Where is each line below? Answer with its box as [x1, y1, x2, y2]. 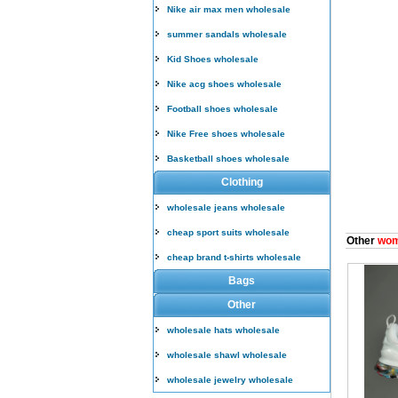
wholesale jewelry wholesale [167, 375, 293, 385]
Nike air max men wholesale [167, 4, 291, 14]
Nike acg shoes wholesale [167, 79, 282, 89]
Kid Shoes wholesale [167, 54, 259, 64]
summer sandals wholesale [167, 29, 287, 39]
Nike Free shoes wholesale [167, 129, 285, 139]
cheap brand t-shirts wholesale [167, 252, 301, 262]
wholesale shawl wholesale [167, 350, 287, 360]
